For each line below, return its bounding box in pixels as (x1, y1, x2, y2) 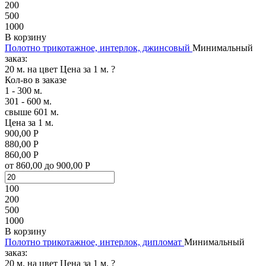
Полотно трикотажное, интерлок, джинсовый (5, 42, 190, 53)
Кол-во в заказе (5, 74, 66, 85)
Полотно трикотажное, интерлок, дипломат (5, 236, 182, 247)
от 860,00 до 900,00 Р (5, 160, 90, 170)
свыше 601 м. (5, 106, 59, 117)
